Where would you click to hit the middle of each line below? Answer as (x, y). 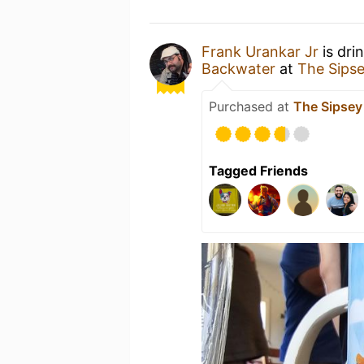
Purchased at (251, 106)
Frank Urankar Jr (260, 51)
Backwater (238, 68)
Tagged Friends (258, 170)
